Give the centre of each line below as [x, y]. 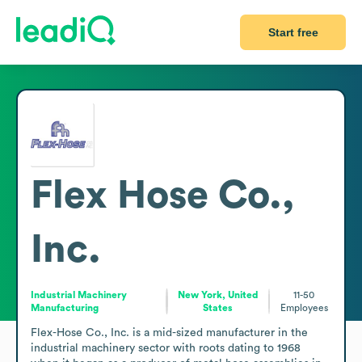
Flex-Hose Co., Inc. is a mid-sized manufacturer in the [169, 333]
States [218, 307]
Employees [304, 307]
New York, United [218, 295]
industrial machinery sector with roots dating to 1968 [166, 348]
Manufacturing [65, 307]
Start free [293, 32]
